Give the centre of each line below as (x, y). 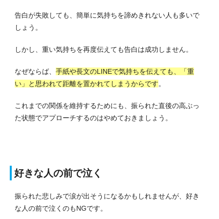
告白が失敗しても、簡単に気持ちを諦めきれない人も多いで (107, 15)
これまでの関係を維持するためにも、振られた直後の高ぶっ (107, 105)
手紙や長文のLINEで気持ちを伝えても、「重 (125, 71)
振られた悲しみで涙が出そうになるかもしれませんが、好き (107, 196)
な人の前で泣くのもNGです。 (61, 208)
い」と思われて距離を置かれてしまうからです (87, 83)
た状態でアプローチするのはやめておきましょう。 (93, 118)
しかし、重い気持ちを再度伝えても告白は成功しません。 (104, 49)
